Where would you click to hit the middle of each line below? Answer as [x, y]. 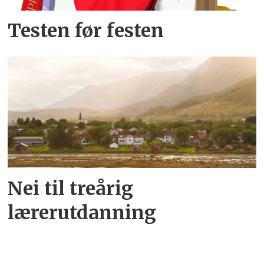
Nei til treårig [71, 188]
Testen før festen [86, 31]
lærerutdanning [82, 212]
